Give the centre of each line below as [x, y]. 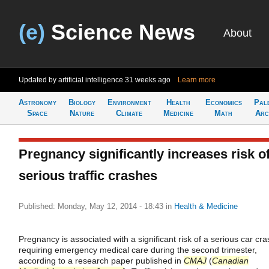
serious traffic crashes [88, 176]
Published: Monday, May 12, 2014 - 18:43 [92, 206]
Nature [82, 113]
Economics [224, 102]
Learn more [197, 80]
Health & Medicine [206, 206]
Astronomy [38, 102]
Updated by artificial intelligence [72, 80]
